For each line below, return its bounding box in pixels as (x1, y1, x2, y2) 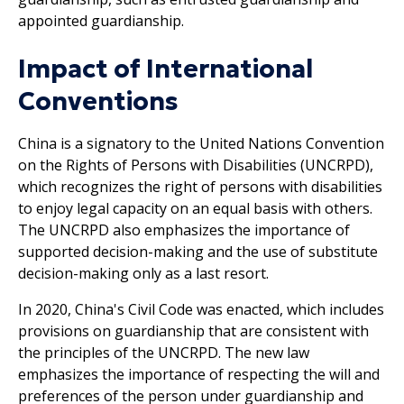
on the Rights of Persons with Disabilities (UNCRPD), (18, 154, 373, 175)
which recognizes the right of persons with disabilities (18, 176, 382, 197)
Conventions (18, 85, 179, 117)
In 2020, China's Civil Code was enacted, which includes (18, 298, 384, 319)
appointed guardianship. (18, 10, 184, 31)
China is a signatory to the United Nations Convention (18, 133, 384, 153)
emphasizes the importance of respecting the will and (18, 363, 380, 384)
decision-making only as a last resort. (18, 262, 269, 283)
